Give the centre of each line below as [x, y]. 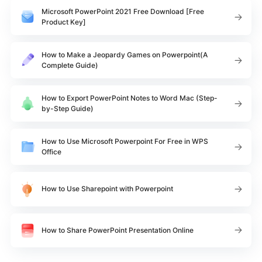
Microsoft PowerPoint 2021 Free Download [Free [123, 12]
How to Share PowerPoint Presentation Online [118, 230]
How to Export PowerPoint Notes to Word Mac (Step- [130, 98]
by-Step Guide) [68, 109]
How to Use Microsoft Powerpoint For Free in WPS [125, 142]
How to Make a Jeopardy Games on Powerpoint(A [125, 55]
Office [51, 152]
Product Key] [64, 22]
